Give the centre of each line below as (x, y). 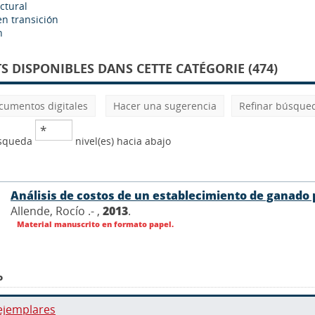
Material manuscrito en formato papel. (94, 224)
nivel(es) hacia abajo (122, 141)
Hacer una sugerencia (165, 106)
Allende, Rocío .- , (57, 211)
